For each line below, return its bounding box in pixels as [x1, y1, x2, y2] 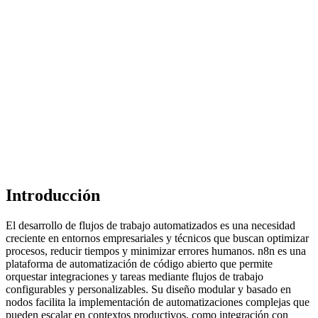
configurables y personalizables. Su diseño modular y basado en [6, 283, 291, 295]
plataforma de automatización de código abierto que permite [6, 258, 273, 270]
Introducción [6, 186, 100, 205]
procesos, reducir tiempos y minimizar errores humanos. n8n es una [6, 245, 306, 257]
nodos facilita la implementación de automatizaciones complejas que [6, 296, 309, 308]
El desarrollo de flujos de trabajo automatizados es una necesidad [6, 219, 295, 231]
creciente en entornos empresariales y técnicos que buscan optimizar [6, 232, 309, 244]
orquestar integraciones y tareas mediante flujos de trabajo [6, 270, 263, 283]
